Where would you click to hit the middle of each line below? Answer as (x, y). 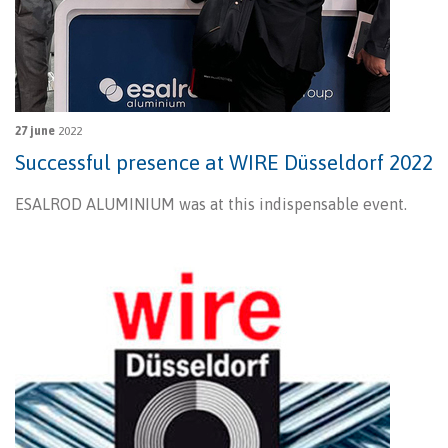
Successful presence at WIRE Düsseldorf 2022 (224, 162)
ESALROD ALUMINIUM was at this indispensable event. (211, 204)
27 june (35, 131)
